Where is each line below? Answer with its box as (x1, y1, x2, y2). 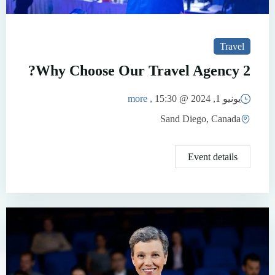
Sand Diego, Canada (160, 114, 241, 125)
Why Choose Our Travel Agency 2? (36, 63, 250, 79)
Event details (188, 152, 238, 163)
